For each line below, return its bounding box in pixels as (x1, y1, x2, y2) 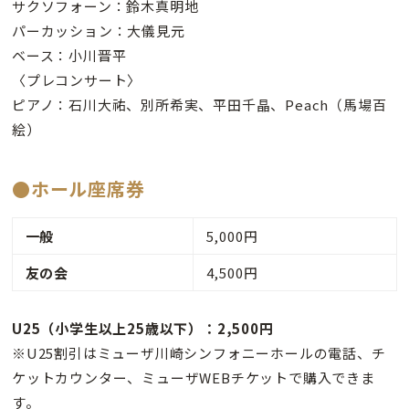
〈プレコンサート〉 (12, 70, 142, 90)
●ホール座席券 (12, 174, 145, 202)
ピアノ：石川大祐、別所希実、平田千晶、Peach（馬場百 (12, 95, 387, 115)
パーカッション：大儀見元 (12, 21, 185, 41)
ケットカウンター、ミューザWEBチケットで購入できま (12, 368, 375, 388)
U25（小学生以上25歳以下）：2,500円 (12, 319, 274, 339)
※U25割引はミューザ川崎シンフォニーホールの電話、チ (12, 343, 386, 363)
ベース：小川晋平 (12, 46, 127, 66)
